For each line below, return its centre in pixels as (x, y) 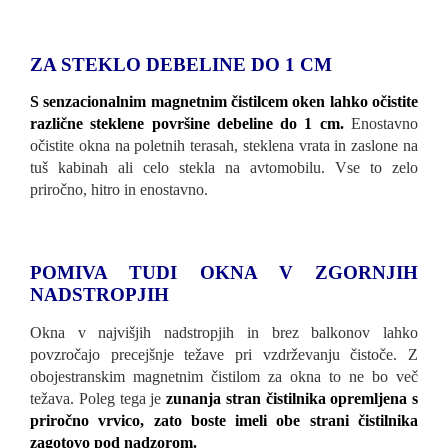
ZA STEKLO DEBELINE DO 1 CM (181, 64)
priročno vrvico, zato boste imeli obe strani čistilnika (224, 420)
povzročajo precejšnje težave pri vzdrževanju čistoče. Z (224, 354)
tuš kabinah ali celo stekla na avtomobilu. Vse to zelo (224, 168)
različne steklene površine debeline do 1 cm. (187, 124)
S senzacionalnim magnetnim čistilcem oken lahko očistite (224, 102)
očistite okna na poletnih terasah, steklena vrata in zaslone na (224, 146)
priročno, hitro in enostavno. (119, 190)
